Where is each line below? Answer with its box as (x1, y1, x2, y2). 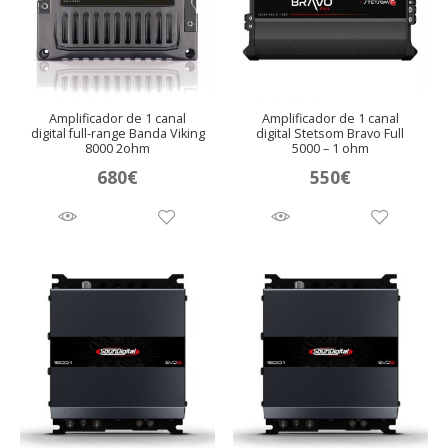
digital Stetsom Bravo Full (256, 125, 405, 142)
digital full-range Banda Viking (30, 125, 205, 142)
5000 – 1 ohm (291, 140, 369, 157)
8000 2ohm (85, 140, 151, 157)
